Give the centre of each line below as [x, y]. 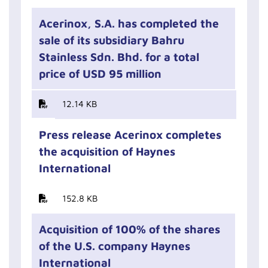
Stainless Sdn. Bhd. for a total [119, 57]
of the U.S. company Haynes [115, 246]
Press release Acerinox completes [130, 135]
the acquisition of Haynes [107, 151]
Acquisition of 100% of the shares [130, 229]
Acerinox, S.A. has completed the [129, 23]
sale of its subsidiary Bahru [112, 40]
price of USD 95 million [100, 74]
